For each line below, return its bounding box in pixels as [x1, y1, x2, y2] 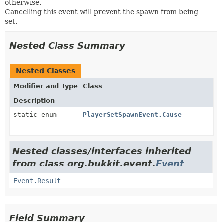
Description [13, 96, 55, 104]
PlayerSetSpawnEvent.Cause [83, 111, 182, 118]
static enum [13, 111, 61, 118]
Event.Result [13, 176, 61, 185]
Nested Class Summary [9, 40, 125, 51]
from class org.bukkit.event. [12, 158, 156, 168]
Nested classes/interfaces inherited [12, 145, 191, 156]
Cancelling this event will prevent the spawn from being [5, 7, 198, 16]
